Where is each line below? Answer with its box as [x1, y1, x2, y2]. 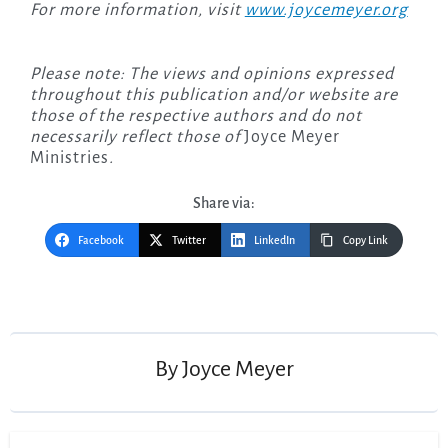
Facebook [78, 234, 124, 247]
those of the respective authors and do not [29, 107, 362, 126]
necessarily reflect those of [29, 128, 244, 147]
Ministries [29, 149, 109, 168]
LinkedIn [254, 234, 295, 247]
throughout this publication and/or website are [29, 86, 398, 105]
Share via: [193, 195, 255, 212]
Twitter [172, 234, 206, 247]
